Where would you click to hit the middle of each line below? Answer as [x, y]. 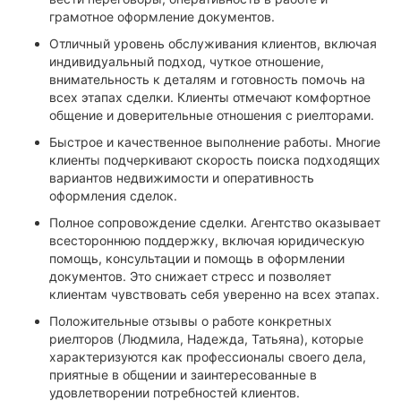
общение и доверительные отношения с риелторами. [212, 115]
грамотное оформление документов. [162, 16]
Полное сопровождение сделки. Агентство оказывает [215, 222]
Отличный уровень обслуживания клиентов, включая [213, 43]
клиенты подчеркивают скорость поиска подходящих [215, 159]
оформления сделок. [113, 195]
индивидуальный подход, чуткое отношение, [187, 61]
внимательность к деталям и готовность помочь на [207, 79]
